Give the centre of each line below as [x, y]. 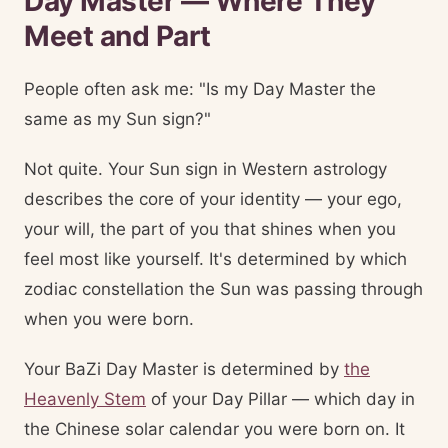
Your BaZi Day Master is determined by [184, 369]
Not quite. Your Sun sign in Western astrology [205, 169]
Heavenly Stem [85, 399]
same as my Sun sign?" [117, 119]
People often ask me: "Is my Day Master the [200, 89]
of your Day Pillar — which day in [280, 399]
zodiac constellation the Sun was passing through [223, 289]
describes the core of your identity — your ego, [213, 199]
